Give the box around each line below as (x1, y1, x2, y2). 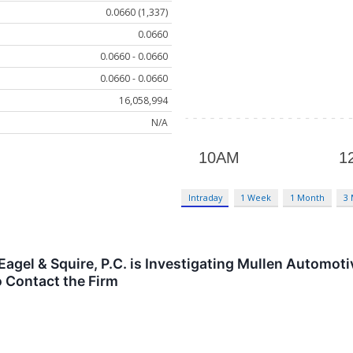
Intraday (188, 191, 222, 204)
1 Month (290, 191, 325, 204)
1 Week (240, 191, 272, 204)
